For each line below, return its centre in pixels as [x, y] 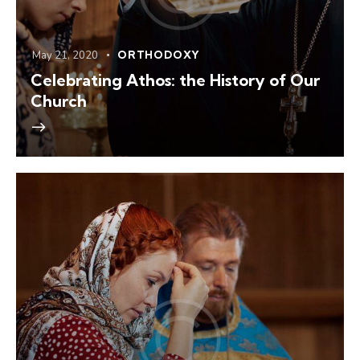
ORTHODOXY [159, 54]
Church [59, 100]
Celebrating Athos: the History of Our [175, 80]
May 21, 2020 [65, 55]
